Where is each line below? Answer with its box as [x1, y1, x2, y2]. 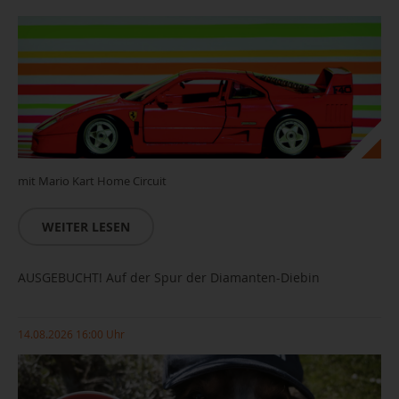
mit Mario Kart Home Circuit [18, 173, 167, 189]
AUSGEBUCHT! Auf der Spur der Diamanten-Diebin [18, 269, 320, 286]
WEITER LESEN [42, 218, 130, 235]
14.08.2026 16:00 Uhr [18, 327, 125, 341]
